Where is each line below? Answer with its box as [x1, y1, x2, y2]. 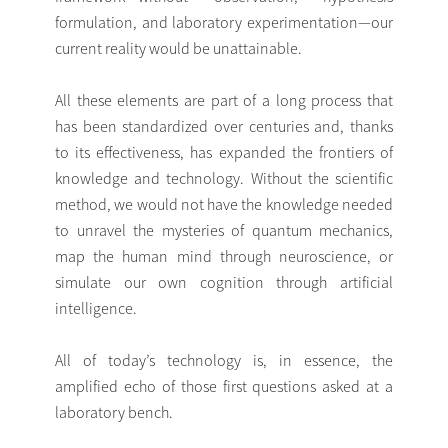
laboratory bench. [55, 401, 173, 422]
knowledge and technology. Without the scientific [55, 167, 393, 188]
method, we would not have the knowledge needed [55, 193, 393, 214]
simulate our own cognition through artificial [55, 271, 393, 292]
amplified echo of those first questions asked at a [55, 375, 393, 396]
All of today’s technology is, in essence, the [55, 349, 393, 370]
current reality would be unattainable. [55, 37, 302, 58]
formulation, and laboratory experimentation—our [55, 11, 393, 32]
